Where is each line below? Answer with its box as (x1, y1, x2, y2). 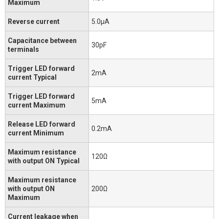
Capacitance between (8, 36, 77, 44)
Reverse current (8, 17, 60, 25)
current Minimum (8, 129, 64, 137)
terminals (8, 45, 39, 53)
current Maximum (8, 101, 66, 109)
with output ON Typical (8, 156, 80, 165)
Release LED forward (8, 120, 75, 128)
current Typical (8, 73, 57, 81)
